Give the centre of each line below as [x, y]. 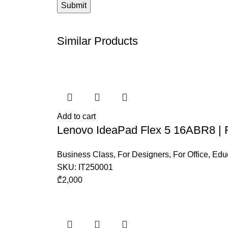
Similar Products [97, 41]
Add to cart [76, 116]
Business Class [85, 154]
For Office [191, 154]
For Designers [143, 154]
